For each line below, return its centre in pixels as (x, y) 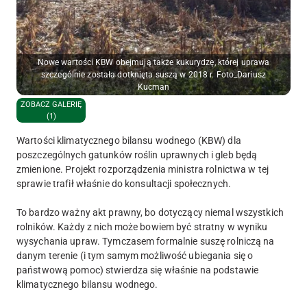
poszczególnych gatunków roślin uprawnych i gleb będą (137, 155)
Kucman (153, 87)
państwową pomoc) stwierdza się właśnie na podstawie (138, 270)
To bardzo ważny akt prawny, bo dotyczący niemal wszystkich (150, 212)
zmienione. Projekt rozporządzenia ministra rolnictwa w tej (143, 169)
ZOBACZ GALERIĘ (51, 104)
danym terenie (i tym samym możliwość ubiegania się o (135, 255)
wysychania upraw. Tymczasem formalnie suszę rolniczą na (146, 241)
